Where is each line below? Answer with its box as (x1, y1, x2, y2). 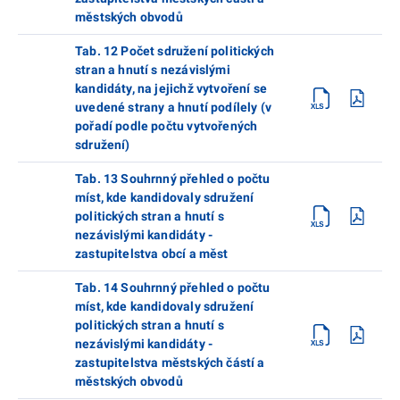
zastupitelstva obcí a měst (75, 246, 229, 261)
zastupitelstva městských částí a (75, 354, 265, 370)
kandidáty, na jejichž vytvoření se (75, 80, 267, 96)
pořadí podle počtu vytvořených (75, 118, 258, 133)
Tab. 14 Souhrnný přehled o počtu (75, 279, 271, 295)
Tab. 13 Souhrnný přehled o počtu (75, 171, 271, 186)
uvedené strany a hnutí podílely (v (75, 99, 271, 114)
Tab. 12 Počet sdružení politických (75, 43, 274, 58)
